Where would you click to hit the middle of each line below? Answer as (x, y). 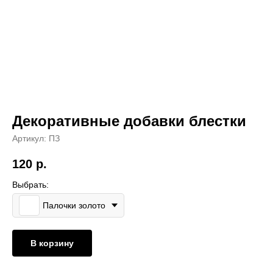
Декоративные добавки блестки (129, 121)
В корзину (52, 243)
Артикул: (30, 138)
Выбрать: (30, 185)
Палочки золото (74, 205)
